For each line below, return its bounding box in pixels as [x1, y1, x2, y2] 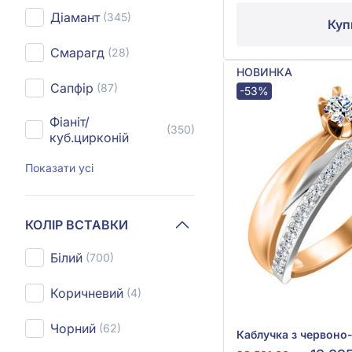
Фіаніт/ [49, 114, 90, 130]
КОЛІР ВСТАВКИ [25, 216, 128, 233]
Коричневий [50, 285, 123, 301]
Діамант [50, 9, 100, 25]
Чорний [50, 321, 96, 336]
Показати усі [25, 161, 93, 174]
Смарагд [50, 45, 104, 60]
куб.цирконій [49, 130, 129, 145]
